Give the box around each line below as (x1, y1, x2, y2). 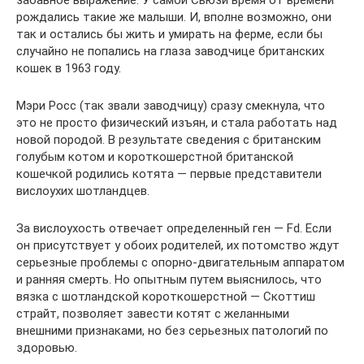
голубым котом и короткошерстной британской (16, 149, 293, 164)
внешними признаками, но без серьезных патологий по (16, 323, 328, 338)
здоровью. (16, 340, 77, 355)
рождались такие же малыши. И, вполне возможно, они (16, 10, 331, 24)
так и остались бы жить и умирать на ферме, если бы (16, 27, 323, 41)
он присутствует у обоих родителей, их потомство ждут (16, 238, 340, 253)
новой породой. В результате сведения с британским (16, 132, 321, 147)
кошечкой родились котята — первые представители (16, 167, 322, 181)
